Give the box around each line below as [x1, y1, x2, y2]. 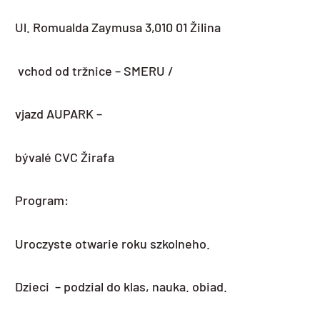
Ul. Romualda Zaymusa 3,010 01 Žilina [15, 19, 221, 36]
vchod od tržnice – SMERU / [15, 62, 174, 79]
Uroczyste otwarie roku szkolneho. [15, 235, 210, 251]
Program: [15, 192, 69, 209]
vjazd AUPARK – [15, 106, 102, 122]
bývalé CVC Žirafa [15, 149, 114, 165]
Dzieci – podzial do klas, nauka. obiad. [15, 279, 227, 295]
